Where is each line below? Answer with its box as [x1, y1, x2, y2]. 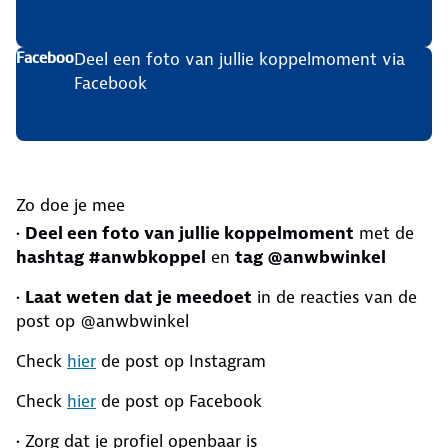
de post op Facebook [96, 390, 262, 413]
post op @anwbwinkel [16, 310, 189, 333]
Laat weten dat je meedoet [25, 286, 252, 309]
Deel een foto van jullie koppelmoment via [73, 48, 405, 71]
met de [354, 222, 414, 245]
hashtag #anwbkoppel [16, 246, 206, 269]
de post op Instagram [96, 350, 266, 373]
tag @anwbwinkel [235, 246, 386, 269]
